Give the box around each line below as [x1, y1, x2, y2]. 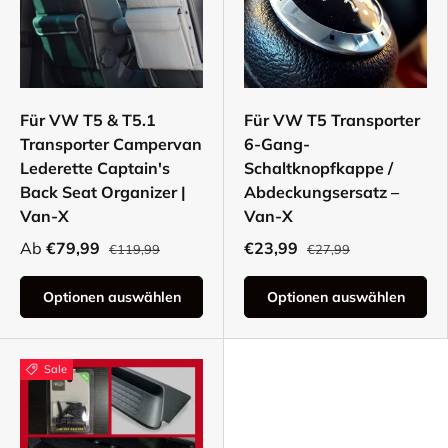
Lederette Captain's [20, 158, 170, 179]
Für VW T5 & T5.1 [20, 110, 156, 131]
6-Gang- [244, 134, 310, 155]
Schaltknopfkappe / [244, 158, 393, 179]
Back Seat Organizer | [20, 182, 186, 203]
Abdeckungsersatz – [244, 182, 399, 203]
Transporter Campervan [20, 134, 202, 155]
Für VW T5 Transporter [244, 110, 420, 131]
